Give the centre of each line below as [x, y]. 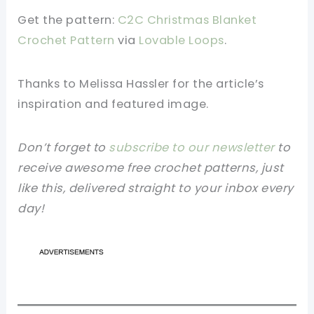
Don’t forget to [63, 147]
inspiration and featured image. [113, 104]
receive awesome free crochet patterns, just [151, 168]
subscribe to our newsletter [192, 147]
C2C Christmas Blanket [186, 20]
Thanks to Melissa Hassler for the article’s [141, 83]
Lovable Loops [182, 40]
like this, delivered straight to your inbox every [156, 188]
